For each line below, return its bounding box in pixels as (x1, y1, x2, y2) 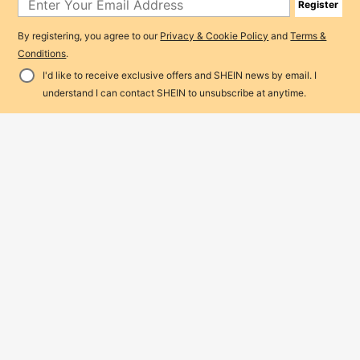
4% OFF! (145, 84, 194, 99)
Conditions (18, 47, 67, 60)
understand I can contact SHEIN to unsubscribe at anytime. (42, 86, 306, 99)
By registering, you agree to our (18, 30, 161, 43)
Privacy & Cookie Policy (160, 30, 269, 43)
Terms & (290, 30, 327, 43)
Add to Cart (197, 83, 270, 100)
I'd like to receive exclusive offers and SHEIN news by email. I (42, 68, 317, 81)
